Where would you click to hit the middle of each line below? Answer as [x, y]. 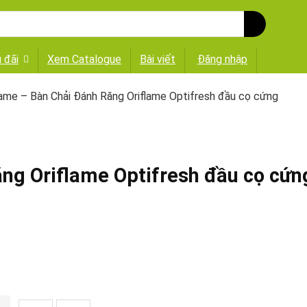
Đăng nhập [222, 59]
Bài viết [158, 59]
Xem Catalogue [84, 59]
